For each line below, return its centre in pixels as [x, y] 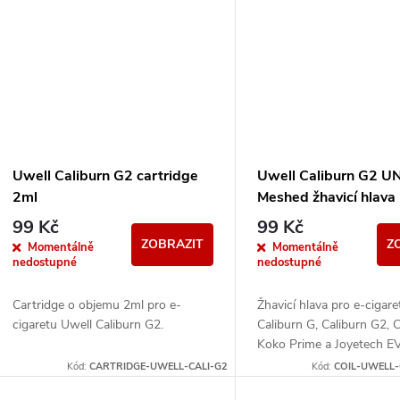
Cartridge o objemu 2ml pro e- [97, 305]
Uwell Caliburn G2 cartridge [105, 175]
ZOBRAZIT [173, 245]
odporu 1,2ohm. [302, 364]
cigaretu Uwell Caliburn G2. [88, 325]
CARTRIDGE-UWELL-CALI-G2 [159, 367]
